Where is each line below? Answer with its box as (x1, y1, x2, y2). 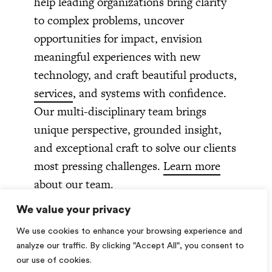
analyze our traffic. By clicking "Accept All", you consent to (16, 242, 244, 250)
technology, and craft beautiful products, (34, 66, 237, 83)
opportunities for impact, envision (34, 30, 202, 47)
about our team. (34, 175, 114, 192)
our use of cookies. (16, 256, 92, 265)
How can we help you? (34, 231, 166, 251)
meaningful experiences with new (34, 48, 200, 65)
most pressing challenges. (34, 157, 163, 174)
